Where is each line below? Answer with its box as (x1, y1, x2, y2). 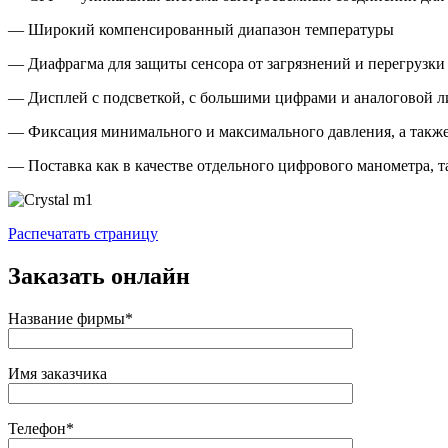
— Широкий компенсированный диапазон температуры (8, 20, 394, 38)
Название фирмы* (8, 309, 133, 327)
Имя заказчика (8, 364, 107, 382)
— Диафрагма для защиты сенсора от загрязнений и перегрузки (8, 54, 445, 72)
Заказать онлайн (8, 262, 190, 289)
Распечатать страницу (8, 224, 158, 242)
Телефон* (8, 419, 74, 437)
